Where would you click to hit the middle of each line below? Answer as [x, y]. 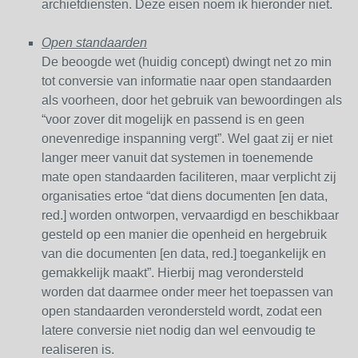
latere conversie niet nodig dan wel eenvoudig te [179, 330]
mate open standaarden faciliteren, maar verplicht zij [189, 177]
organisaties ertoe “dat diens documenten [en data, [185, 196]
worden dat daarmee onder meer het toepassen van [187, 292]
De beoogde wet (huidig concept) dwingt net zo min [187, 62]
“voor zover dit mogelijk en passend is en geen [173, 119]
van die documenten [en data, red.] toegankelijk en [184, 254]
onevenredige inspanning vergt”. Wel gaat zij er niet [187, 139]
